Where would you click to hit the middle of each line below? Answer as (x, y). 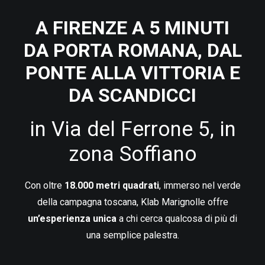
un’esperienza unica (72, 219)
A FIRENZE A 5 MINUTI (132, 28)
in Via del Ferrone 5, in (132, 129)
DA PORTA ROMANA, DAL (132, 50)
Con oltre (44, 185)
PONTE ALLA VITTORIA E (132, 73)
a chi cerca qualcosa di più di (177, 219)
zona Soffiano (132, 154)
